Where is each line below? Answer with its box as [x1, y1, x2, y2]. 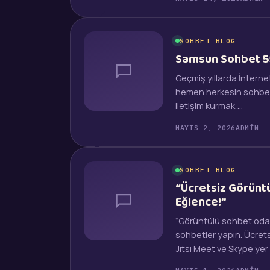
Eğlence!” [175, 192, 227, 212]
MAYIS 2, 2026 [175, 122, 236, 132]
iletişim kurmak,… [175, 99, 243, 111]
